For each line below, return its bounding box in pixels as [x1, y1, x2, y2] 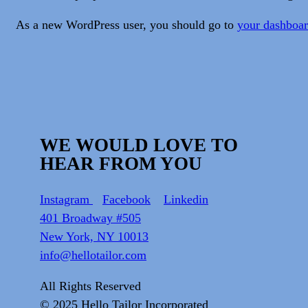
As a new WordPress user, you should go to [16, 17, 237, 32]
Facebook [102, 192, 151, 206]
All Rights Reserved [40, 278, 141, 293]
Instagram [40, 192, 93, 206]
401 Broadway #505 [40, 210, 141, 225]
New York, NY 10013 [40, 229, 148, 243]
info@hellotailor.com [40, 247, 146, 262]
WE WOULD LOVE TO [40, 134, 238, 155]
